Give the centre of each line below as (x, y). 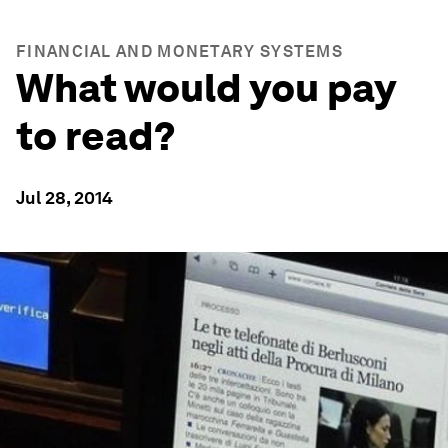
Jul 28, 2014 (64, 197)
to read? (96, 136)
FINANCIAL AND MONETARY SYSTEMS (179, 51)
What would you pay (205, 88)
